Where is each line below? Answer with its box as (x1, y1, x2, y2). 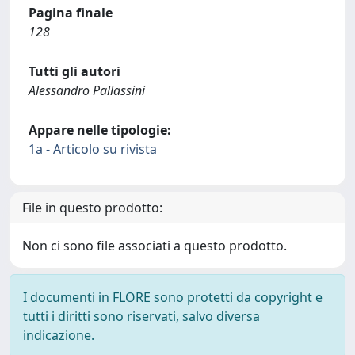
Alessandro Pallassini (29, 82, 145, 99)
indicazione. (23, 326, 94, 344)
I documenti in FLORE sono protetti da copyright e (23, 288, 323, 306)
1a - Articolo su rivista (29, 140, 157, 158)
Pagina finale (29, 4, 113, 21)
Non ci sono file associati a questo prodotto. (22, 237, 287, 254)
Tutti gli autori (29, 63, 120, 80)
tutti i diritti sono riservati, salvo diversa (23, 307, 260, 325)
